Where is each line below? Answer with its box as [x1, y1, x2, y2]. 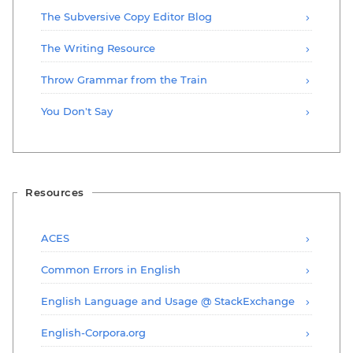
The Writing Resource [41, 41, 155, 54]
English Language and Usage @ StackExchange [41, 294, 295, 307]
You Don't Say [41, 104, 113, 117]
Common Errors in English [41, 262, 180, 276]
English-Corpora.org [41, 325, 146, 339]
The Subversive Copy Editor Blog [41, 9, 212, 23]
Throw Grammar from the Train [41, 72, 207, 86]
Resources [25, 185, 84, 199]
